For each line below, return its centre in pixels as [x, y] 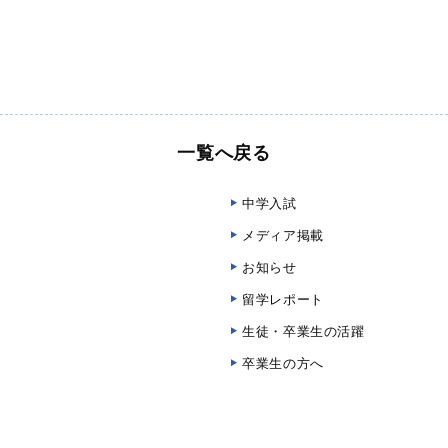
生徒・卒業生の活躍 [303, 331]
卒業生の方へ [283, 363]
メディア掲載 [283, 235]
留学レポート [283, 299]
